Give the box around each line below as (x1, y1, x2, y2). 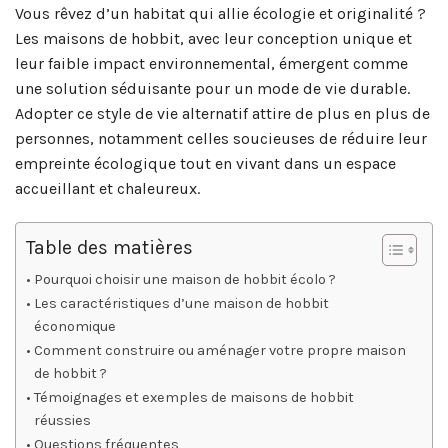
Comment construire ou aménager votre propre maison (33, 342, 406, 360)
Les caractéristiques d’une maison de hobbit (33, 295, 329, 313)
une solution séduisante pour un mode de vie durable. (15, 79, 410, 99)
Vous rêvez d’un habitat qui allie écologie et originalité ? (15, 4, 426, 24)
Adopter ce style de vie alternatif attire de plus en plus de (15, 104, 430, 124)
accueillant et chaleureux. (15, 179, 200, 199)
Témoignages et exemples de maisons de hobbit (33, 389, 354, 407)
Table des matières (26, 235, 193, 259)
